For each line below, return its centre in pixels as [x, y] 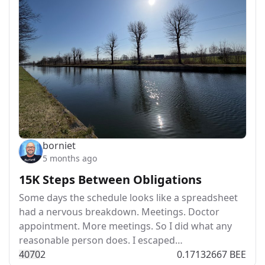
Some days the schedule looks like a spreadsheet [128, 197]
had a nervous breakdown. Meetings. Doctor [119, 211]
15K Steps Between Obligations [110, 179]
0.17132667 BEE [211, 254]
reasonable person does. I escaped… [101, 240]
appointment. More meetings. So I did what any [125, 226]
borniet [59, 145]
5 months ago [70, 158]
